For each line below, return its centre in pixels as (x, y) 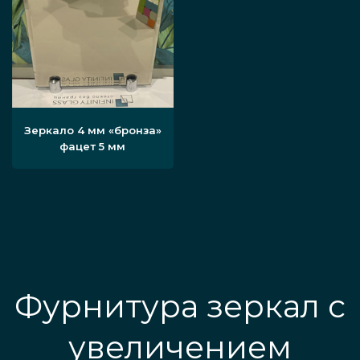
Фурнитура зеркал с (180, 307)
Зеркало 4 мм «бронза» (92, 131)
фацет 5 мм (93, 147)
